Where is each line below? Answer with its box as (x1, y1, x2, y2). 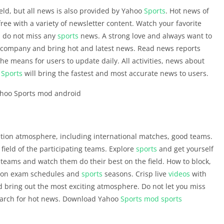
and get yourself (157, 144, 213, 153)
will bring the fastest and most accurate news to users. (22, 68, 208, 78)
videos (168, 169, 190, 178)
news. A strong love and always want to (78, 31, 212, 40)
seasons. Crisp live (102, 169, 168, 178)
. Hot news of (165, 6, 209, 15)
